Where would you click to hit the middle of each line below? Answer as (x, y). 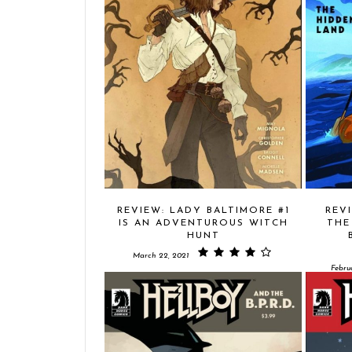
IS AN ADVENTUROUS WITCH (203, 223)
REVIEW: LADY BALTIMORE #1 (203, 210)
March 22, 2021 (160, 255)
